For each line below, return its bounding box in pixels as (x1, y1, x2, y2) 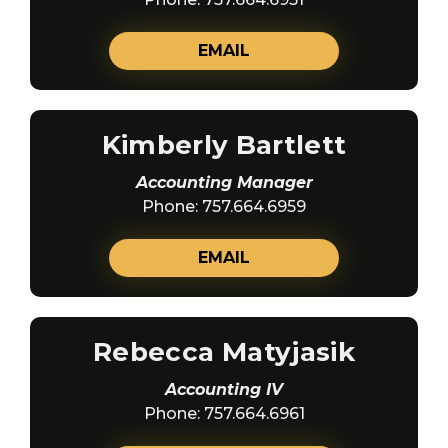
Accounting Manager (135, 172, 313, 192)
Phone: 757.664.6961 (143, 403, 305, 423)
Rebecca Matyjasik (93, 335, 355, 368)
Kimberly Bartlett (101, 128, 347, 161)
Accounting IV (165, 379, 283, 399)
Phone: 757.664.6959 (142, 196, 306, 216)
